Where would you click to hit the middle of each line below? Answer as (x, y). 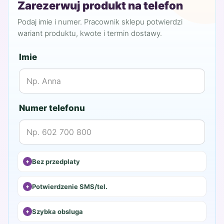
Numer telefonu (52, 108)
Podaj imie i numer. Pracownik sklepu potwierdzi (100, 21)
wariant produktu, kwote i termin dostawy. (90, 33)
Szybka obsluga (57, 211)
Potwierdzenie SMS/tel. (70, 186)
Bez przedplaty (56, 161)
